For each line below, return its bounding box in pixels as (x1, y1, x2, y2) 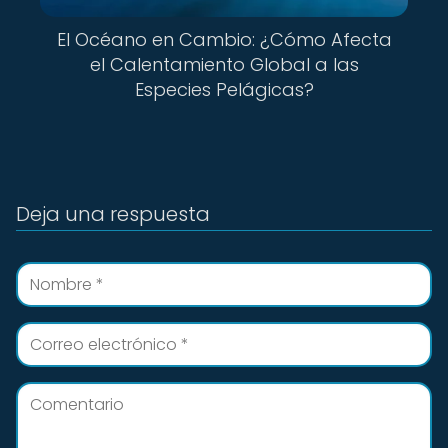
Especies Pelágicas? (134, 77, 314, 102)
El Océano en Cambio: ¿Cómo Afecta (56, 27, 392, 52)
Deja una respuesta (16, 200, 210, 228)
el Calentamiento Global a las (89, 52, 359, 77)
